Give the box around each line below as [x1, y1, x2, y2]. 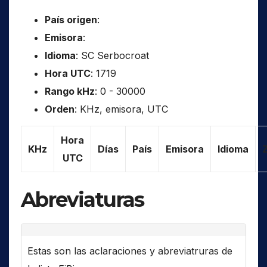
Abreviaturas [21, 187, 144, 212]
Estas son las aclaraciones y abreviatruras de [27, 244, 232, 257]
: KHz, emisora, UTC [74, 103, 168, 115]
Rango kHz [45, 85, 95, 97]
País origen [45, 13, 97, 26]
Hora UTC [45, 67, 91, 79]
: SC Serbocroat [76, 49, 149, 61]
